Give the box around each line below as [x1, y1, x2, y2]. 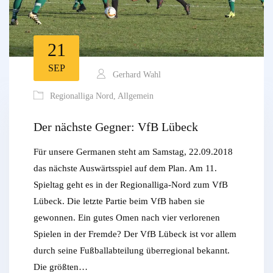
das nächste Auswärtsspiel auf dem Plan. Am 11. [34, 163, 217, 174]
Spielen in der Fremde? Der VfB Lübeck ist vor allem [34, 229, 236, 239]
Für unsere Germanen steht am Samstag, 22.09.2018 [34, 147, 233, 157]
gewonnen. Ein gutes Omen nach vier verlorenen [34, 213, 220, 223]
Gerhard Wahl [110, 70, 161, 80]
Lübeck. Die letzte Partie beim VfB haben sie [34, 196, 205, 207]
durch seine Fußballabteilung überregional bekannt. [34, 246, 230, 256]
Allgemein [118, 91, 154, 101]
